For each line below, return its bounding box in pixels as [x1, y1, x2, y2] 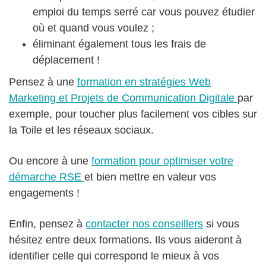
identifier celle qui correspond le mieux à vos [9, 249, 219, 262]
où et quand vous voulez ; [33, 21, 154, 34]
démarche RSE [9, 170, 84, 183]
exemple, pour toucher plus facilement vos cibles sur [9, 107, 257, 120]
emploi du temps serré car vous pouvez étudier [33, 5, 255, 18]
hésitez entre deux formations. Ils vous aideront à [9, 233, 242, 246]
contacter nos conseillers [85, 217, 203, 230]
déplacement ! [33, 53, 100, 66]
